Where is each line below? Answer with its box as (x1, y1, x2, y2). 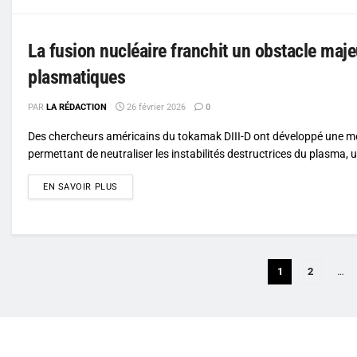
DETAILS (116, 180, 155, 191)
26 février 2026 (124, 101, 186, 112)
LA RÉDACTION (46, 101, 107, 112)
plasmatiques (28, 65, 126, 88)
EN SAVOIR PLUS (43, 181, 118, 192)
